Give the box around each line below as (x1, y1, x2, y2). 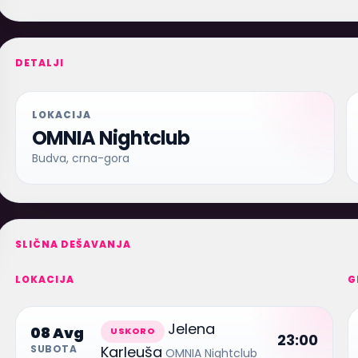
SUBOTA (30, 341, 78, 356)
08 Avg (30, 322, 85, 343)
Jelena (167, 319, 215, 339)
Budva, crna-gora (32, 150, 130, 166)
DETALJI (15, 56, 65, 70)
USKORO (110, 324, 155, 337)
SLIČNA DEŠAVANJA (15, 237, 131, 251)
